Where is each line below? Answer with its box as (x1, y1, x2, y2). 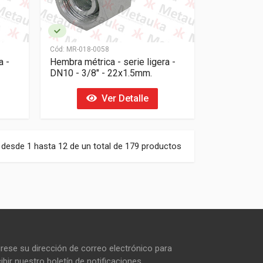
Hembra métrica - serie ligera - (49, 56, 176, 68)
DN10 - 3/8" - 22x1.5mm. (49, 67, 152, 79)
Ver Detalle (96, 93, 149, 104)
